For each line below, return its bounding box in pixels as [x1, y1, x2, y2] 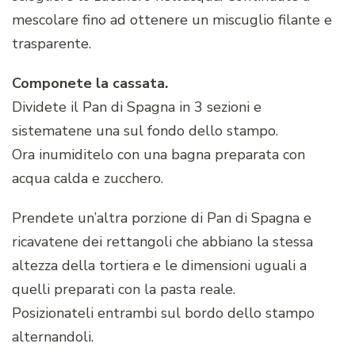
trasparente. [12, 34, 91, 54]
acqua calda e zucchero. [12, 169, 163, 189]
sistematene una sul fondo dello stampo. [12, 121, 278, 141]
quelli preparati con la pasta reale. [12, 280, 235, 300]
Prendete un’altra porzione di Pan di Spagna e [12, 208, 311, 228]
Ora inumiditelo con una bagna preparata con [12, 145, 305, 165]
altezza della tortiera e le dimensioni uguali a [12, 256, 307, 276]
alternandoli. [12, 327, 94, 347]
